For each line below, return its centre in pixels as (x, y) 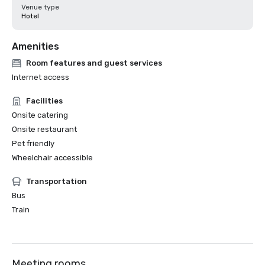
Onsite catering (40, 115)
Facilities (44, 101)
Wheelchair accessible (52, 158)
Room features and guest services (94, 63)
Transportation (56, 181)
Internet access (41, 77)
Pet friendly (33, 143)
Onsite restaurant (44, 129)
